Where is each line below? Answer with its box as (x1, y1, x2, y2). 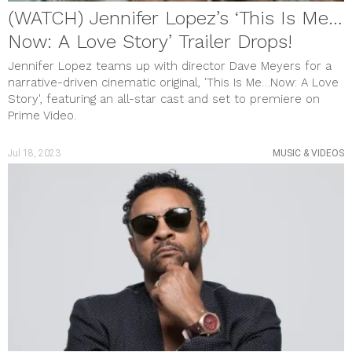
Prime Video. (8, 108, 76, 123)
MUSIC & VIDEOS (273, 147, 344, 159)
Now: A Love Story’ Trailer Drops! (8, 30, 292, 53)
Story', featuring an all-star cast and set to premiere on (8, 91, 320, 106)
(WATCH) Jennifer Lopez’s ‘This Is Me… (8, 6, 343, 29)
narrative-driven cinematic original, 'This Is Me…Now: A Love (8, 75, 339, 90)
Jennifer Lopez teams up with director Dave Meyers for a (8, 58, 332, 73)
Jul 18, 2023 (8, 147, 60, 159)
